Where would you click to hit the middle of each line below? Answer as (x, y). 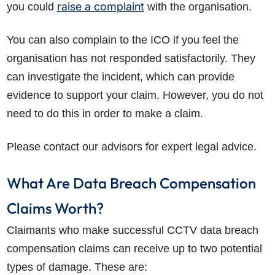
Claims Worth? (55, 208)
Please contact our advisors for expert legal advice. (131, 147)
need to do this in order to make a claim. (105, 114)
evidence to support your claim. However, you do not (135, 95)
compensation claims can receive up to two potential (134, 249)
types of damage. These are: (77, 267)
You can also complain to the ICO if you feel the (122, 40)
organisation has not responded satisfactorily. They (131, 59)
